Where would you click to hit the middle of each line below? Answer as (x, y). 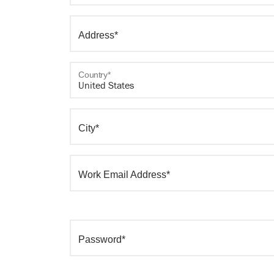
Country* (94, 75)
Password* (102, 239)
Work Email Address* (124, 175)
